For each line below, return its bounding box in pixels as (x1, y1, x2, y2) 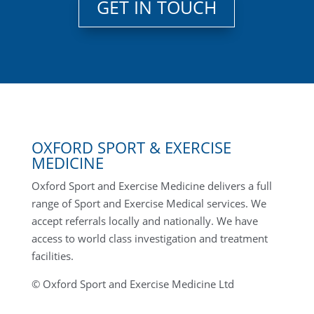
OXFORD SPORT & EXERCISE (31, 137, 231, 158)
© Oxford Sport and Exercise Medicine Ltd (31, 277, 234, 291)
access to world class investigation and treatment (31, 231, 268, 245)
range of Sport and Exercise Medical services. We (31, 196, 266, 210)
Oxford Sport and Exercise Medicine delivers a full (31, 179, 272, 193)
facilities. (31, 249, 74, 263)
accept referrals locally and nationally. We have (31, 214, 258, 228)
